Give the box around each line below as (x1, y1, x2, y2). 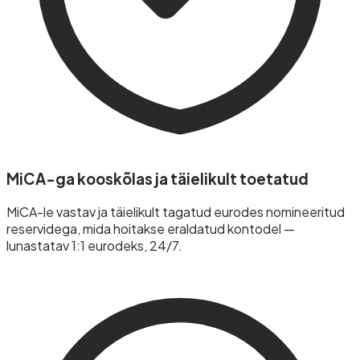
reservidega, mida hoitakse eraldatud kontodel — (6, 219, 295, 237)
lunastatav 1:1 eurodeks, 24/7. (6, 236, 182, 254)
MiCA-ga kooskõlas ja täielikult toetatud (6, 169, 309, 188)
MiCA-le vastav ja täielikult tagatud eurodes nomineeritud (6, 202, 345, 220)
